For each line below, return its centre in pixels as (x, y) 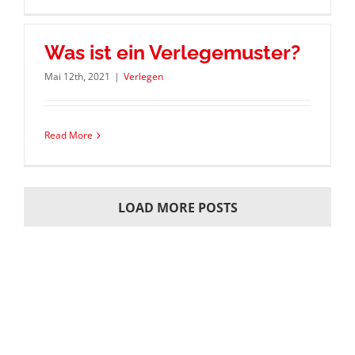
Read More (68, 136)
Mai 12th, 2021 (77, 77)
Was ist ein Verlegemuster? (172, 53)
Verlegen (143, 77)
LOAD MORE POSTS (177, 207)
